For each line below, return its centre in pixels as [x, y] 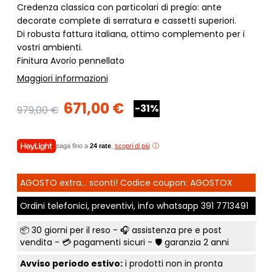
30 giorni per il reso [71, 230]
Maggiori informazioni [62, 78]
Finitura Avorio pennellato [70, 60]
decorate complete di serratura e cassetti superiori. [126, 20]
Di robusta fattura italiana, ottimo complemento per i [131, 34]
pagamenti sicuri [109, 242]
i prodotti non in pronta [172, 263]
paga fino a [73, 146]
